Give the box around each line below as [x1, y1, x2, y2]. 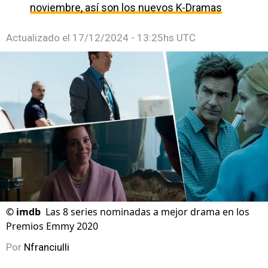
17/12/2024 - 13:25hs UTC [72, 32, 196, 44]
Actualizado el [6, 32, 72, 44]
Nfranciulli [24, 241, 69, 254]
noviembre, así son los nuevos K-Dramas [30, 1, 222, 14]
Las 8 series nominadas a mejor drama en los [45, 205, 249, 219]
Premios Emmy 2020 [6, 220, 98, 233]
